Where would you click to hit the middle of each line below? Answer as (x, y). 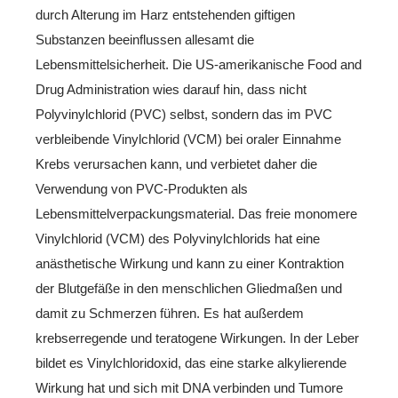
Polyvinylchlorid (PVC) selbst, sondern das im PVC (184, 114)
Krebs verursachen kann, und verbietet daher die (176, 163)
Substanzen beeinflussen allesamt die (145, 39)
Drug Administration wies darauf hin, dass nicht (171, 89)
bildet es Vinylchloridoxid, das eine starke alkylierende (191, 362)
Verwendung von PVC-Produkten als (142, 188)
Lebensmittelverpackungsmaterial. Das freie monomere (196, 213)
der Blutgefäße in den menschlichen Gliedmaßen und (189, 288)
